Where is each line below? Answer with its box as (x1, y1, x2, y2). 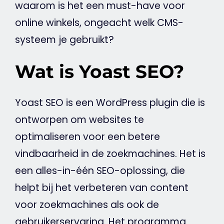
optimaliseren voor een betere (14, 130, 160, 144)
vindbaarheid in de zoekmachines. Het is (14, 147, 205, 161)
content (149, 181, 188, 195)
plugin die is (146, 96, 205, 110)
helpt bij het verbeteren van (14, 181, 150, 195)
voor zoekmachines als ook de (14, 198, 159, 212)
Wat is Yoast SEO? (14, 60, 184, 83)
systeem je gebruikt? (14, 33, 114, 47)
